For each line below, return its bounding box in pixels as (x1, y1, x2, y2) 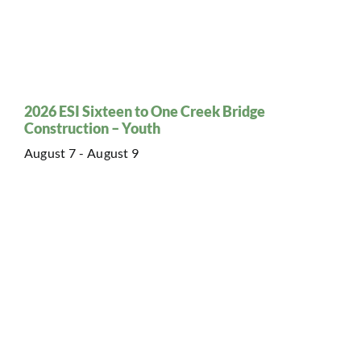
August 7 (24, 144, 76, 160)
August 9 (87, 144, 139, 160)
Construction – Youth (24, 118, 160, 137)
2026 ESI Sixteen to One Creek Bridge (24, 102, 265, 120)
